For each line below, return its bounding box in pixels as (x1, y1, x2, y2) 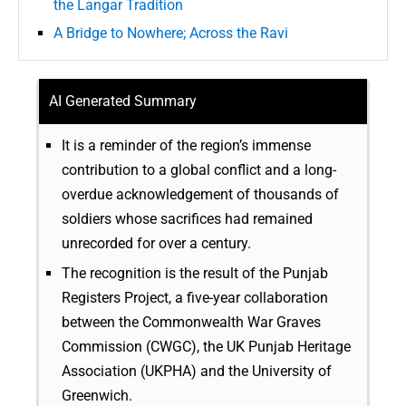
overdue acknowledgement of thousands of (62, 186, 339, 204)
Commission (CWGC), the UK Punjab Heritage (62, 338, 351, 356)
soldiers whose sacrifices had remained (62, 210, 313, 228)
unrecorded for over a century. (62, 235, 251, 253)
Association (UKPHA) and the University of (62, 362, 332, 381)
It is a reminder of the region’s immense (62, 137, 311, 155)
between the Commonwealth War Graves (62, 314, 321, 332)
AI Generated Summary (49, 92, 197, 111)
